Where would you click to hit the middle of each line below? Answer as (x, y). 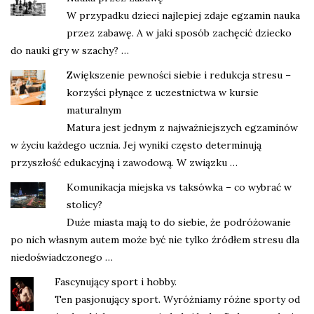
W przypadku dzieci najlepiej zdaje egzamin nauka (183, 15)
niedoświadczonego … (62, 257)
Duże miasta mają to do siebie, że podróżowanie (179, 222)
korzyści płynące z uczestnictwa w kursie (163, 92)
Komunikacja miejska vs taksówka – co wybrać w (179, 187)
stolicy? (84, 204)
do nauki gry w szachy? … (70, 50)
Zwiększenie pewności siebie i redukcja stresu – (179, 75)
